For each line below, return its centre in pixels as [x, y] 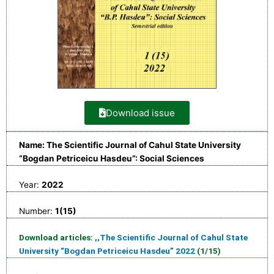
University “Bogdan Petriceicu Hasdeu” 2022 [107, 251]
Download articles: [57, 238]
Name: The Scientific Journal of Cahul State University [130, 145]
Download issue [140, 113]
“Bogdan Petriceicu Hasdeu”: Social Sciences [112, 159]
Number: [37, 211]
